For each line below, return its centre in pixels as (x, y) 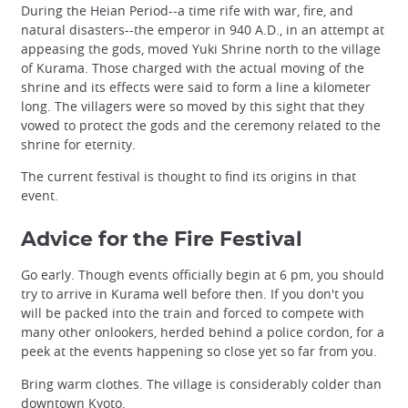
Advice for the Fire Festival (162, 240)
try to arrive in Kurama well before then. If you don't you (193, 294)
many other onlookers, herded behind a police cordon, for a (203, 332)
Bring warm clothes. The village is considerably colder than (201, 383)
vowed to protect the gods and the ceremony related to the (201, 126)
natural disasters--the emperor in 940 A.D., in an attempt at (203, 30)
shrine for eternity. (78, 145)
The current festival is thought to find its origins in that (189, 177)
